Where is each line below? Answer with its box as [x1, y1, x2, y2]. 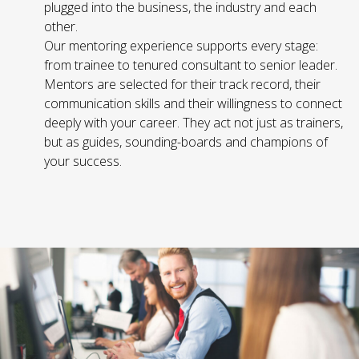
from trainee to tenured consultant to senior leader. [44, 55, 337, 74]
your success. [44, 151, 122, 170]
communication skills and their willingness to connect [44, 94, 342, 112]
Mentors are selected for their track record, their [44, 75, 321, 93]
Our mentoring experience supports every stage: [44, 36, 318, 54]
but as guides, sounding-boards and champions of [44, 132, 328, 151]
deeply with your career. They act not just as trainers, [44, 113, 343, 131]
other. [44, 17, 78, 35]
